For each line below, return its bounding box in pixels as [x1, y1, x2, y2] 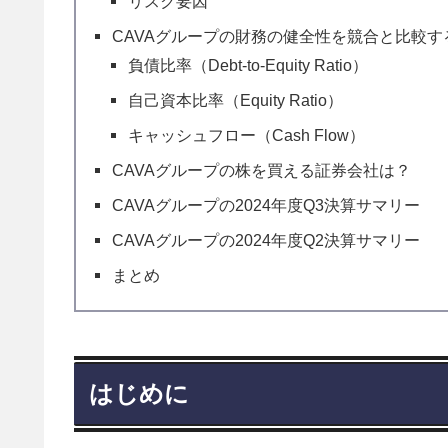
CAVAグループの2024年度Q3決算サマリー [112, 196, 421, 215]
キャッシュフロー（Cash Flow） [128, 126, 366, 145]
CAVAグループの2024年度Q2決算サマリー [112, 231, 421, 250]
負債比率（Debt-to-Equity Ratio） [128, 56, 369, 75]
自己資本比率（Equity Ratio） [128, 91, 344, 110]
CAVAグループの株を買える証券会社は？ [112, 161, 412, 180]
